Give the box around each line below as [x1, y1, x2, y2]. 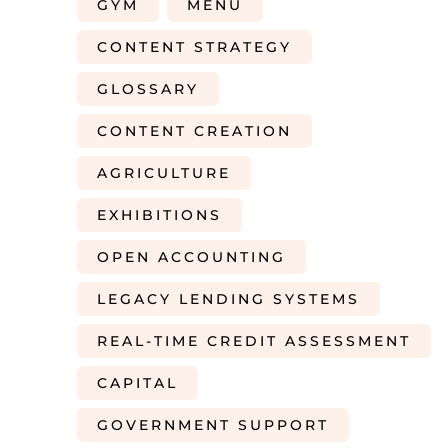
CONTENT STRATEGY [97, 38, 292, 56]
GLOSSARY [97, 80, 199, 98]
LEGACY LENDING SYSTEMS [97, 290, 360, 308]
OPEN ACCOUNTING [97, 248, 286, 266]
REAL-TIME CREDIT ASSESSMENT [97, 332, 411, 350]
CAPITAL [97, 374, 178, 392]
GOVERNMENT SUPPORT [97, 416, 329, 434]
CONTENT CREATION [97, 122, 292, 140]
